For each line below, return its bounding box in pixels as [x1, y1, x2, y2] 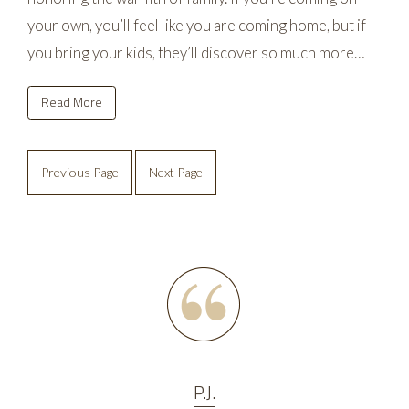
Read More [41, 92, 102, 112]
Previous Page [41, 164, 119, 181]
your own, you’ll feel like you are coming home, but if [27, 15, 366, 35]
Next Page [149, 164, 203, 181]
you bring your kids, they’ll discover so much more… [27, 42, 365, 62]
